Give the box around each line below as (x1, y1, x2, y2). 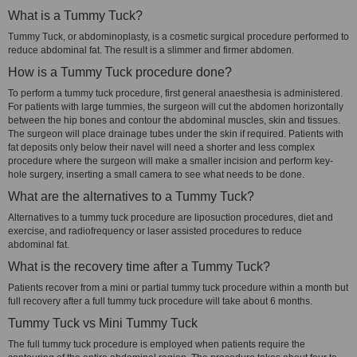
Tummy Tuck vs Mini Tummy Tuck (8, 316, 198, 330)
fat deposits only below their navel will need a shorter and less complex (8, 142, 315, 153)
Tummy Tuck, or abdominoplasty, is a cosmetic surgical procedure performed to (8, 31, 349, 42)
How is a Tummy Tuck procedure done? (8, 65, 232, 79)
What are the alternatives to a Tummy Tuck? (8, 190, 254, 203)
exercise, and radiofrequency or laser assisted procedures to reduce (8, 226, 302, 237)
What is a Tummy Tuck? (8, 9, 143, 22)
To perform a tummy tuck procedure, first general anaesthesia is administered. (8, 88, 343, 99)
